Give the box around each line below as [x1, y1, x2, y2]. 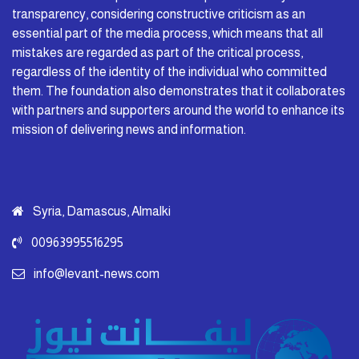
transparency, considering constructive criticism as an [12, 6, 305, 21]
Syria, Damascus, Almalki [30, 204, 171, 218]
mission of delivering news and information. [12, 122, 246, 136]
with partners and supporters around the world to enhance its [12, 103, 345, 117]
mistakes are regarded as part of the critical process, [12, 45, 303, 59]
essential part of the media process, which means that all [12, 26, 323, 40]
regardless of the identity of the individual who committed [12, 64, 327, 79]
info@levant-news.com [34, 266, 159, 280]
